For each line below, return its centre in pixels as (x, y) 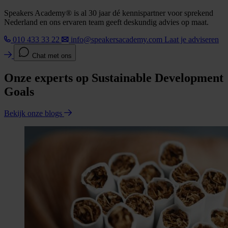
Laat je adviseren (192, 39)
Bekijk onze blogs (34, 113)
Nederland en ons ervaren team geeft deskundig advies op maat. (106, 22)
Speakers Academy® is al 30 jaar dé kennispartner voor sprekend (109, 13)
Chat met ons (52, 55)
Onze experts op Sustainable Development (114, 78)
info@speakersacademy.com (117, 39)
